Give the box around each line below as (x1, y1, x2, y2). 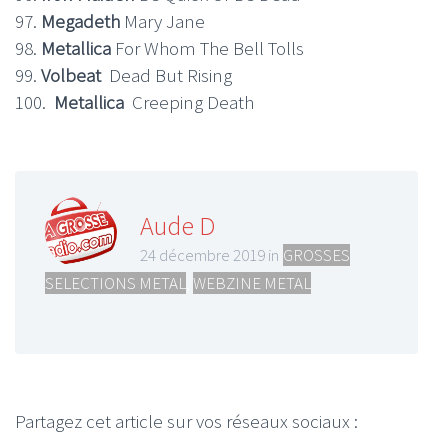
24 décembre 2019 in (140, 244, 279, 267)
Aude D (140, 209, 215, 243)
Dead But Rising (109, 63, 232, 88)
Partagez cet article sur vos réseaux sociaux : (15, 409, 358, 434)
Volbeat (41, 63, 105, 88)
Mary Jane (124, 9, 205, 34)
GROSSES (283, 244, 350, 267)
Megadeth (41, 9, 124, 34)
